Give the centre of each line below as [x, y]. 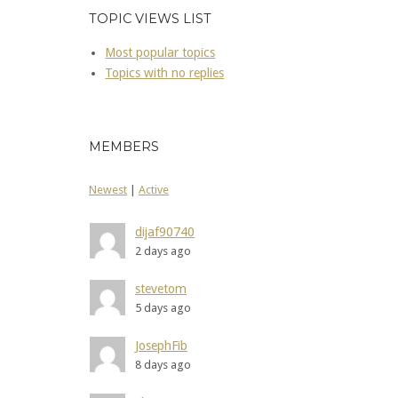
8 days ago [163, 364]
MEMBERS [124, 146]
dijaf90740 [165, 231]
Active [154, 190]
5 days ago [163, 307]
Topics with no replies [165, 72]
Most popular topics [160, 52]
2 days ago [163, 251]
